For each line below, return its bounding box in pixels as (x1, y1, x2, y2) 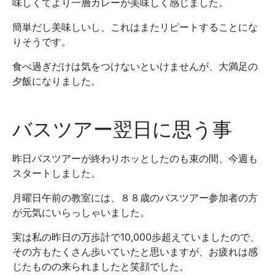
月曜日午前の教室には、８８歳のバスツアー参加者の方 (12, 192, 258, 204)
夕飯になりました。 (12, 75, 101, 87)
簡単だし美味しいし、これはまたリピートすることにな (12, 21, 258, 33)
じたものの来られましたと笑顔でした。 (12, 260, 189, 273)
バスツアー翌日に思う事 (12, 117, 232, 141)
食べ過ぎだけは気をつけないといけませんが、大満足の (12, 60, 258, 72)
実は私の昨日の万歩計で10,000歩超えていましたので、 (12, 231, 260, 243)
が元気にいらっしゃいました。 (12, 206, 150, 219)
